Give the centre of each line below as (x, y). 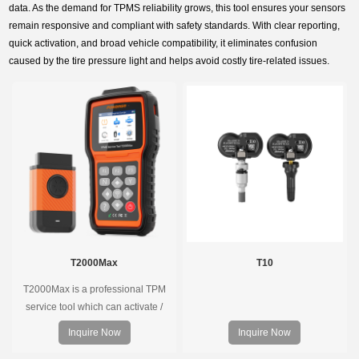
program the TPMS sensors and (94, 342)
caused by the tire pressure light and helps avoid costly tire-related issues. (169, 61)
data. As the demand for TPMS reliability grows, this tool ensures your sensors (177, 8)
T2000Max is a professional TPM (94, 289)
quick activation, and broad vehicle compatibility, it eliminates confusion (163, 44)
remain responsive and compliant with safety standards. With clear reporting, (175, 26)
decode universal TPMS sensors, (95, 324)
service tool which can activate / (95, 307)
